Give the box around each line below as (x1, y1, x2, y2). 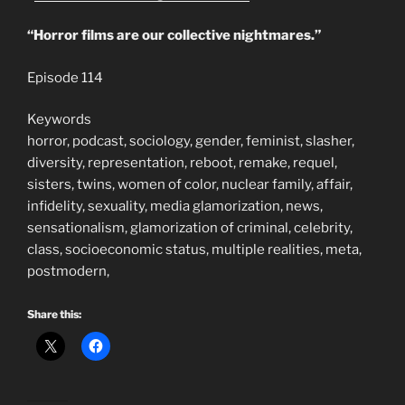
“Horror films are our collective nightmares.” (27, 27, 321, 44)
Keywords (27, 111, 91, 128)
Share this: (27, 306, 81, 321)
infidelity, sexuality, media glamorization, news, (27, 198, 323, 215)
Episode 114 (27, 69, 103, 86)
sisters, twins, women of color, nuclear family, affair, (27, 176, 353, 193)
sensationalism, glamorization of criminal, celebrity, (27, 220, 353, 237)
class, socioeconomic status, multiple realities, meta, (27, 241, 362, 259)
